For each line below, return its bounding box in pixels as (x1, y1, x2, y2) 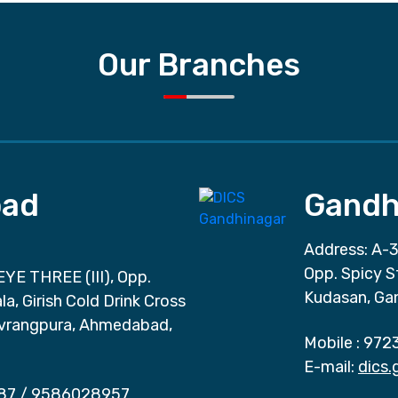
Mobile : (304, 332, 360, 353)
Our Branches (98, 45, 300, 84)
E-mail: (304, 356, 354, 377)
